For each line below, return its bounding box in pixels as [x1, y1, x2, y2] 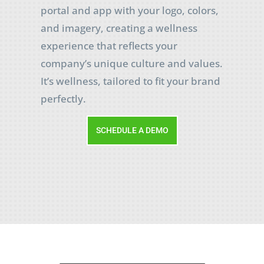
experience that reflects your [40, 38, 177, 52]
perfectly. [40, 91, 86, 105]
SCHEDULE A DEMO [95, 125, 169, 135]
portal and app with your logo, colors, [40, 3, 219, 17]
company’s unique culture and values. [40, 56, 223, 70]
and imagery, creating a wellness [40, 21, 197, 35]
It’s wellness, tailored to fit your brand [40, 74, 220, 88]
